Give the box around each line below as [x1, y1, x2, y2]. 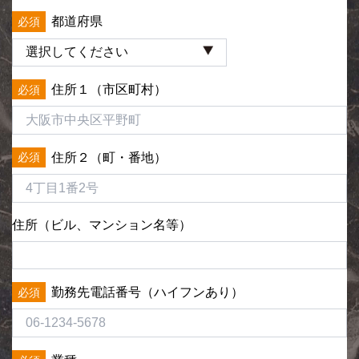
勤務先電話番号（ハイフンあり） [51, 284, 244, 299]
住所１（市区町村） [51, 82, 167, 96]
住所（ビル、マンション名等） [12, 217, 192, 232]
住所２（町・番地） [51, 150, 167, 164]
